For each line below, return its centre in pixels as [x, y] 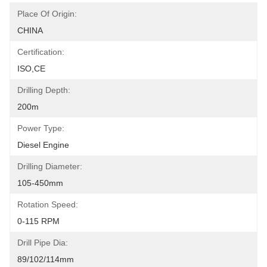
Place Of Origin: [47, 14]
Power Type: [41, 128]
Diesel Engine [43, 145]
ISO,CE [31, 69]
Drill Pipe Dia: [43, 243]
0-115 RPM [38, 221]
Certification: [41, 52]
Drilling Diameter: [50, 166]
